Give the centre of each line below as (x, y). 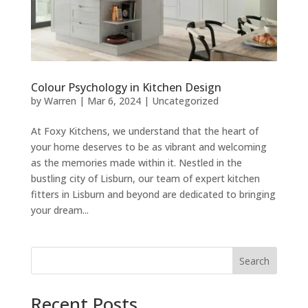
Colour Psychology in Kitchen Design (126, 88)
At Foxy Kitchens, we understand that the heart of (144, 131)
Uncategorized (185, 101)
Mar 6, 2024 (114, 101)
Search (255, 261)
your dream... (59, 210)
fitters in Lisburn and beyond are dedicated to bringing (153, 195)
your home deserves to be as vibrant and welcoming (148, 147)
